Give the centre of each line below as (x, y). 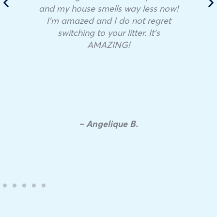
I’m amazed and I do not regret (108, 21)
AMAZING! (108, 45)
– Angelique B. (108, 123)
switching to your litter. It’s (108, 33)
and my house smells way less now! (108, 8)
